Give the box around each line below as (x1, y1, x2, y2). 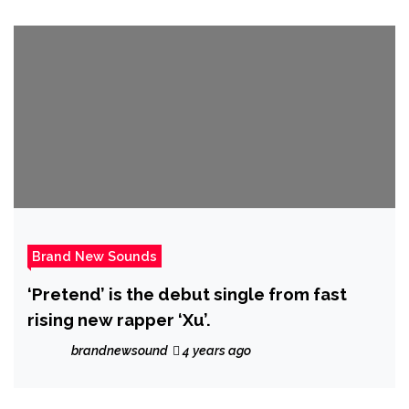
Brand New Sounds (32, 247, 157, 264)
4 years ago (180, 342, 251, 358)
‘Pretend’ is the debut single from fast (27, 283, 347, 304)
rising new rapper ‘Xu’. (27, 309, 211, 330)
